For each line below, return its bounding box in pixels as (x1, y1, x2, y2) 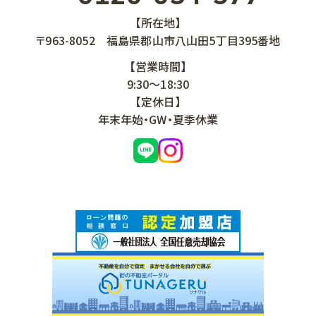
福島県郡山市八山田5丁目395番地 (106, 32, 281, 49)
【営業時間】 (129, 58, 187, 75)
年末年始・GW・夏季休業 (97, 111, 219, 128)
